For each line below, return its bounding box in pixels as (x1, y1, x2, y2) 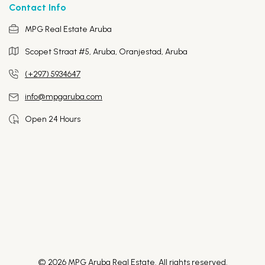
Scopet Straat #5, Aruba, (25, 47, 119, 57)
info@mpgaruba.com (25, 92, 102, 102)
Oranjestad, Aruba (119, 47, 188, 57)
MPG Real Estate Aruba (25, 24, 112, 34)
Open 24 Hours (25, 114, 80, 124)
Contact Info (9, 2, 66, 13)
